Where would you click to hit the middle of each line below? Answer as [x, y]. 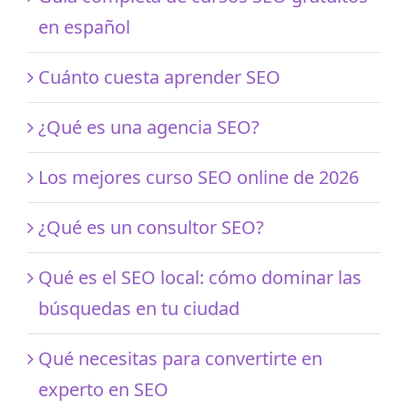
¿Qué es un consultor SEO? [151, 227]
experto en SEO [103, 389]
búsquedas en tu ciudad [139, 308]
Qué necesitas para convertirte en [180, 358]
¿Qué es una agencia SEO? [149, 127]
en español [84, 26]
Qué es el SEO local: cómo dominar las [200, 277]
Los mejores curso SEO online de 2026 [199, 177]
